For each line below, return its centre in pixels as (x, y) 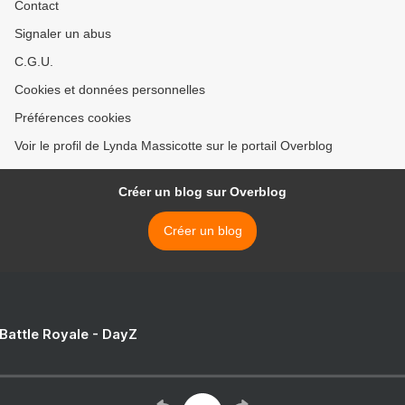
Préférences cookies (73, 118)
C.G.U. (34, 61)
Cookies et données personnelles (110, 89)
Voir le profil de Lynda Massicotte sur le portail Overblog (174, 146)
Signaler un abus (63, 33)
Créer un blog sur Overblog (202, 192)
